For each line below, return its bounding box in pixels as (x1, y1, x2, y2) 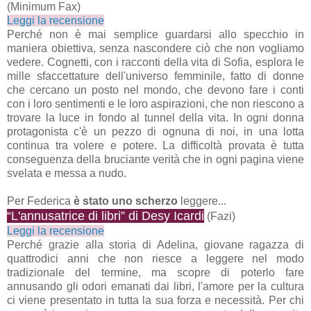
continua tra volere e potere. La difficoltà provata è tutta (7, 139, 304, 151)
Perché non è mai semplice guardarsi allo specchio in (7, 28, 304, 40)
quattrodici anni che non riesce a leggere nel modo (7, 252, 304, 264)
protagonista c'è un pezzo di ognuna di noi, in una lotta (7, 125, 304, 137)
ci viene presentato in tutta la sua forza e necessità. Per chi (7, 294, 304, 306)
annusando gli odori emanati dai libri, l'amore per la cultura (7, 280, 304, 292)
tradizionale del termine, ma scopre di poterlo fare (7, 266, 304, 278)
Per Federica (7, 194, 74, 207)
